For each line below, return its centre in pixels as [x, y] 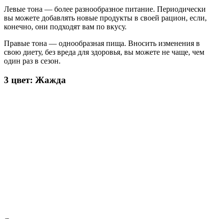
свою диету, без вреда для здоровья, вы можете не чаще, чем [104, 52]
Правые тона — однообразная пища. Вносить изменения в [102, 44]
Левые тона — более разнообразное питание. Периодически [105, 9]
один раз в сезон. [32, 61]
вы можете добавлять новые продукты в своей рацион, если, [105, 18]
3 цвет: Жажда [35, 80]
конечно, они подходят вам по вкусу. [65, 27]
